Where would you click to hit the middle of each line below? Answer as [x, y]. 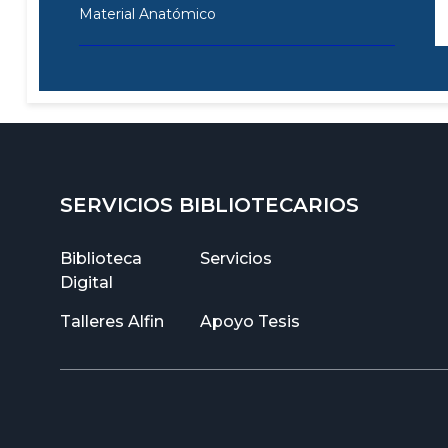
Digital [86, 282]
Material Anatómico [147, 13]
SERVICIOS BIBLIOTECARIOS [209, 205]
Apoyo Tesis [250, 321]
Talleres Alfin [112, 321]
